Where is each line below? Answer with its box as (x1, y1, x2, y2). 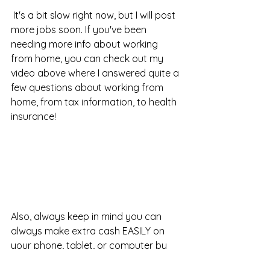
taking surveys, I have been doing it (11, 254, 169, 266)
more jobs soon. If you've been (11, 24, 149, 36)
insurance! (11, 110, 56, 123)
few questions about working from (11, 81, 166, 94)
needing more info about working (11, 38, 160, 51)
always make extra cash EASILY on (11, 225, 167, 237)
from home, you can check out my (11, 52, 166, 65)
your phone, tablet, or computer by (11, 239, 169, 252)
